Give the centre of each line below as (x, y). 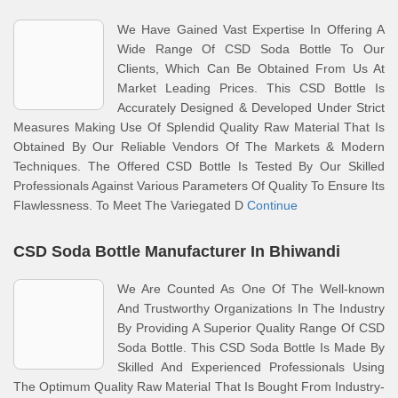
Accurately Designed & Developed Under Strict (251, 107)
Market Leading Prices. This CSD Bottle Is (251, 88)
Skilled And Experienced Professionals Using (251, 367)
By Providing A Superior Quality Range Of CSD (251, 328)
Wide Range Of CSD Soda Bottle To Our (251, 49)
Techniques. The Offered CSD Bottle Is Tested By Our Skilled (199, 166)
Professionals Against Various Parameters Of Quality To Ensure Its (199, 186)
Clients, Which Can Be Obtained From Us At (251, 68)
